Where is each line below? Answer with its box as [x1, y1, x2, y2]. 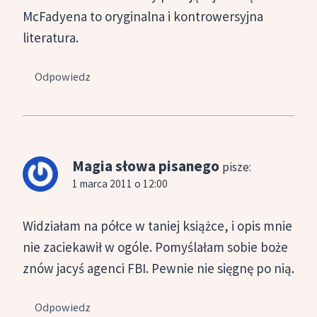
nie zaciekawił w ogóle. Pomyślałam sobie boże [23, 238, 288, 256]
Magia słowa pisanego [72, 156, 219, 176]
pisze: [222, 159, 251, 175]
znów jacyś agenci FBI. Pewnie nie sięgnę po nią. [23, 260, 294, 277]
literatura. [23, 29, 79, 47]
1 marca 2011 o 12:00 [72, 177, 168, 191]
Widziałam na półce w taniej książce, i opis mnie [23, 217, 292, 235]
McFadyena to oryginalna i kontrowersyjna [23, 8, 263, 25]
